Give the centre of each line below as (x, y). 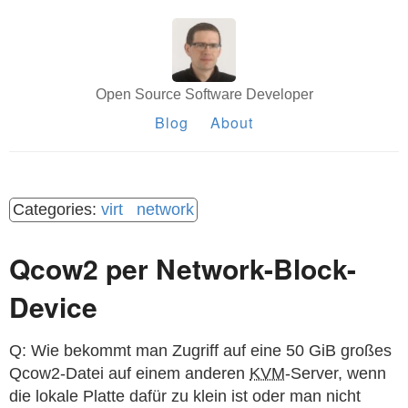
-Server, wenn (336, 373)
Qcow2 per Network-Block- (183, 268)
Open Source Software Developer (204, 94)
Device (53, 306)
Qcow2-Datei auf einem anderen (129, 373)
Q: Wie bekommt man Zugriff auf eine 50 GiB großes (200, 351)
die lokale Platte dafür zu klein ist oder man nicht (185, 396)
